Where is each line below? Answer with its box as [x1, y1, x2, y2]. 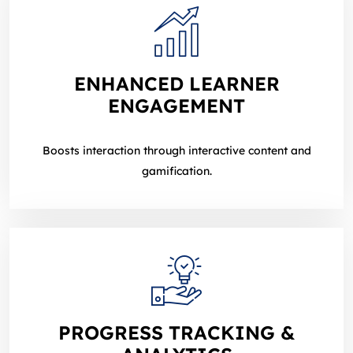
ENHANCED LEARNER [73, 72, 280, 96]
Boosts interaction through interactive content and [42, 143, 311, 158]
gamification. [141, 164, 212, 179]
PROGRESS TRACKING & [58, 321, 295, 345]
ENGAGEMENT [108, 94, 245, 118]
